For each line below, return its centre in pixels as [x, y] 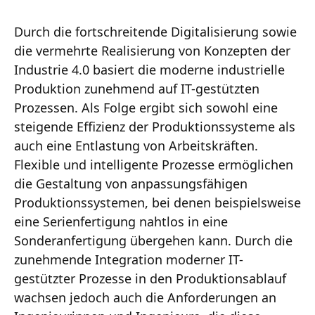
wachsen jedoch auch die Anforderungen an [145, 297]
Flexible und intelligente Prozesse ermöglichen [154, 164]
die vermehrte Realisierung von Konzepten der [152, 50]
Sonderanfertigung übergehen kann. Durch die [153, 240]
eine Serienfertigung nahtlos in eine [121, 221]
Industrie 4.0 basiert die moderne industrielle [149, 69]
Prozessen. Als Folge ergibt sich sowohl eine [146, 107]
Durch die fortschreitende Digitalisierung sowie [155, 31]
